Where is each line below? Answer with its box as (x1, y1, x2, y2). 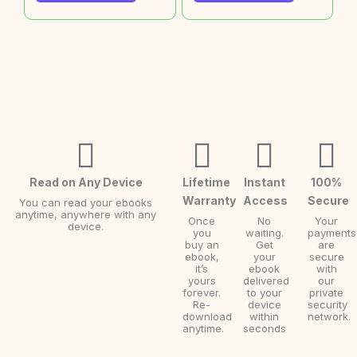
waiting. (245, 226, 284, 239)
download (182, 309, 233, 323)
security (307, 297, 347, 311)
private (309, 285, 344, 299)
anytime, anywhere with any (15, 207, 157, 221)
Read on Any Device (29, 175, 143, 189)
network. (307, 309, 351, 323)
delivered (243, 273, 290, 287)
